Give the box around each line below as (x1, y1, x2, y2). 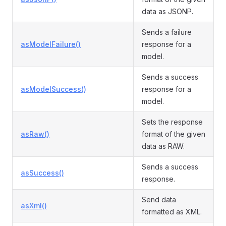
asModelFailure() (21, 40, 81, 48)
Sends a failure (142, 28, 192, 36)
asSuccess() (21, 168, 64, 177)
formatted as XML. (142, 207, 202, 216)
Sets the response (142, 118, 203, 126)
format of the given (142, 130, 205, 138)
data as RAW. (142, 142, 185, 150)
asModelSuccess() (21, 85, 86, 93)
